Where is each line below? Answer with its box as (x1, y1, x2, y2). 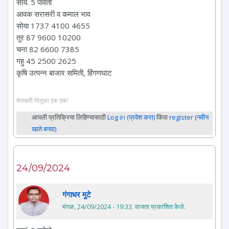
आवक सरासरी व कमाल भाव (16, 9, 90, 19)
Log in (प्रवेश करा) (107, 112, 155, 122)
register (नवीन (169, 112, 209, 122)
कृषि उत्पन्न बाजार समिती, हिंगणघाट (16, 67, 112, 78)
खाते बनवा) (32, 124, 56, 133)
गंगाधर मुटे (62, 189, 91, 199)
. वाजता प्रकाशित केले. (132, 201, 186, 211)
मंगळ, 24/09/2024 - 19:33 (62, 201, 132, 211)
